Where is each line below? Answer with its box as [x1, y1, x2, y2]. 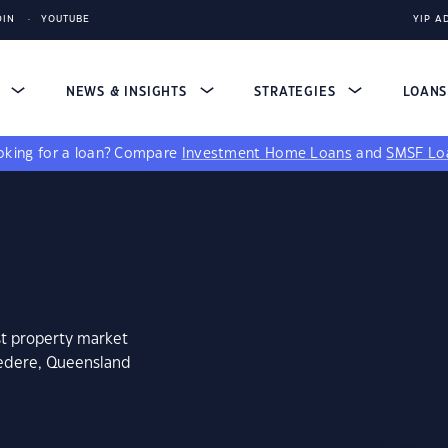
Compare [114, 147, 182, 161]
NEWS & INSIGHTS [65, 86, 192, 98]
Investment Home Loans [181, 147, 352, 161]
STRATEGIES [254, 86, 341, 98]
